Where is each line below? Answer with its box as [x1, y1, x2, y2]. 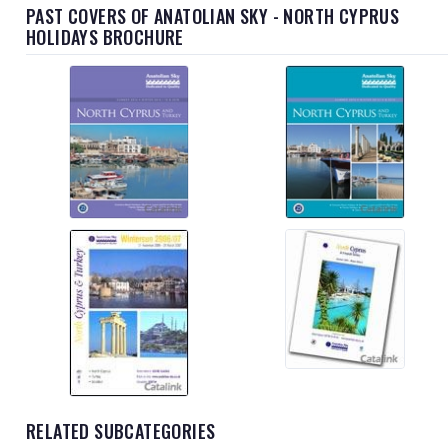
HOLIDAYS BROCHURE [26, 24, 184, 51]
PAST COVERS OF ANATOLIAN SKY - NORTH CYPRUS [26, 3, 400, 30]
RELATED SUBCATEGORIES [26, 417, 216, 444]
